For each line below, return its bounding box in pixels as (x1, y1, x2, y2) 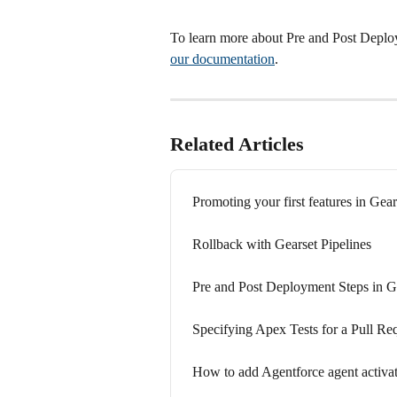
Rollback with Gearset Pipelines (192, 236, 371, 252)
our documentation (170, 51, 275, 66)
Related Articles (170, 132, 304, 155)
